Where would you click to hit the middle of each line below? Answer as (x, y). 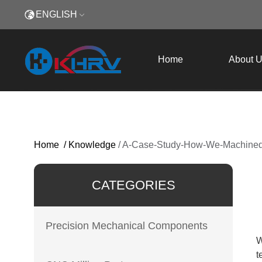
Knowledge (92, 145)
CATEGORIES (133, 185)
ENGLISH (56, 14)
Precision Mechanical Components (127, 226)
